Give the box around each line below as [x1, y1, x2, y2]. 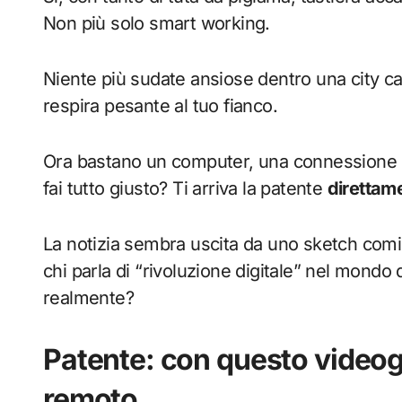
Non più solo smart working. [43, 13, 270, 35]
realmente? [43, 287, 135, 310]
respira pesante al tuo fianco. [43, 95, 277, 118]
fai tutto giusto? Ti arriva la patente [43, 178, 328, 200]
